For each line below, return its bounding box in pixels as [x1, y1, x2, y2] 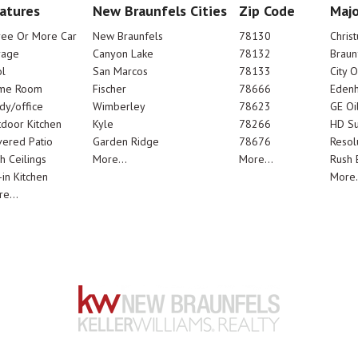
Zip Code [238, 2, 295, 20]
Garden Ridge [93, 134, 160, 149]
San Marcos [93, 64, 149, 78]
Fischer [93, 82, 127, 96]
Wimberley [93, 99, 146, 113]
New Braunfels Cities [93, 2, 228, 20]
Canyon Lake [93, 46, 154, 61]
